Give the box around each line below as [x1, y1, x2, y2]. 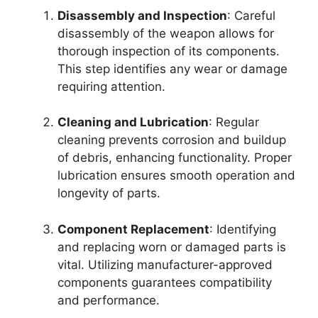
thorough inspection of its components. [57, 43, 280, 58]
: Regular [209, 115, 259, 129]
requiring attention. [57, 79, 165, 94]
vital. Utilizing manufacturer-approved [57, 257, 273, 272]
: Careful [227, 8, 275, 23]
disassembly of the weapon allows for [57, 26, 274, 40]
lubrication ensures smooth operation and [57, 168, 295, 182]
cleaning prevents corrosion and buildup [57, 133, 286, 147]
